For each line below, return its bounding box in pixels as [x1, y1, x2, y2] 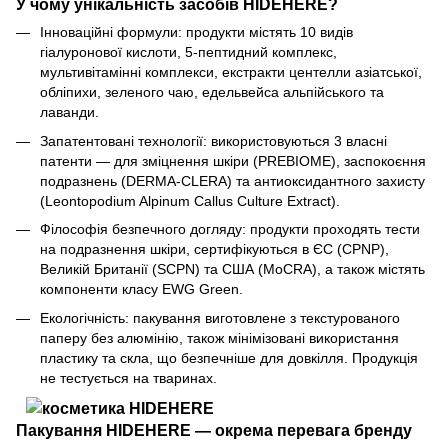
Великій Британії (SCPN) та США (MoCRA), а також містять [40, 261, 425, 278]
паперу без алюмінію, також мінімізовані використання [40, 329, 399, 346]
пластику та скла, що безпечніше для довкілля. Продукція [40, 349, 418, 366]
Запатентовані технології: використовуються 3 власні [40, 132, 387, 149]
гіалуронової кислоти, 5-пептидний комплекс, [40, 44, 337, 61]
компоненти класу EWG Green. [40, 281, 243, 298]
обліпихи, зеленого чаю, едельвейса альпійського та [40, 84, 384, 101]
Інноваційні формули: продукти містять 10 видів [40, 24, 353, 41]
